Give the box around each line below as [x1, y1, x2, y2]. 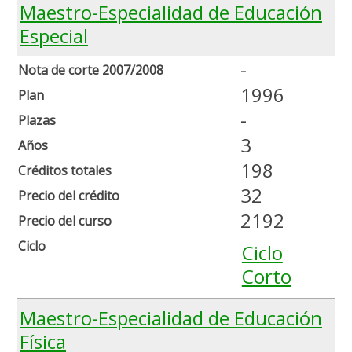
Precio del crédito [18, 187, 119, 205]
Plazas [18, 112, 56, 130]
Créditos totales [18, 162, 112, 180]
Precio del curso [18, 212, 112, 230]
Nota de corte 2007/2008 [18, 61, 163, 79]
